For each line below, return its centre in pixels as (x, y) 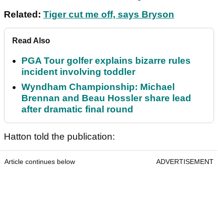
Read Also (31, 41)
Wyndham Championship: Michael (98, 87)
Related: (24, 15)
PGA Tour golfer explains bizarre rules (106, 61)
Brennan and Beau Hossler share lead (106, 98)
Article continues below (40, 162)
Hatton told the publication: (59, 137)
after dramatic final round (77, 109)
